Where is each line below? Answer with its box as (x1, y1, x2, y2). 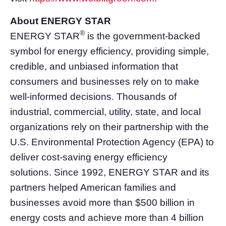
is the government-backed (85, 30, 200, 41)
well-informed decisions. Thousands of (10, 91, 177, 102)
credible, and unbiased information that (10, 61, 178, 72)
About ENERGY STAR (10, 15, 111, 26)
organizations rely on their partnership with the (10, 121, 209, 132)
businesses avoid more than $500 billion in (10, 197, 195, 208)
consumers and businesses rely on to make (10, 76, 199, 87)
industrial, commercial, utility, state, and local (10, 106, 201, 117)
